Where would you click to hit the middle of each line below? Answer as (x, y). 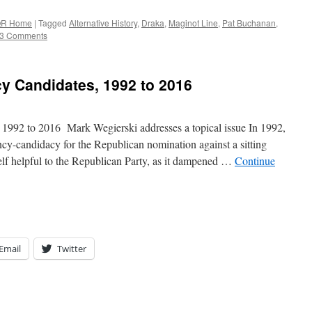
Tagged (53, 23)
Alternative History (103, 23)
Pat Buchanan (249, 23)
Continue (255, 161)
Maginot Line (193, 23)
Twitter (72, 249)
